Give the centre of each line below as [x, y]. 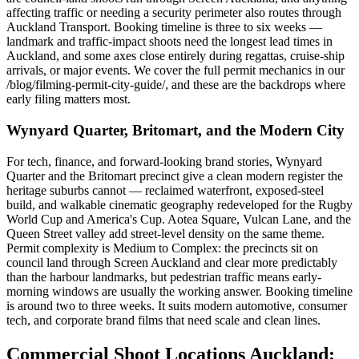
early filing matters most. [69, 99]
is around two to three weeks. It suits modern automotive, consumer [177, 305]
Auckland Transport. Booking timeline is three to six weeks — [164, 27]
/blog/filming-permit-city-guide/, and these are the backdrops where [176, 85]
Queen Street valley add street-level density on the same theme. [165, 233]
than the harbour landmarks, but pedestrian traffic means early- [164, 276]
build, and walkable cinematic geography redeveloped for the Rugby [179, 204]
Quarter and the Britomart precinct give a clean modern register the [175, 175]
